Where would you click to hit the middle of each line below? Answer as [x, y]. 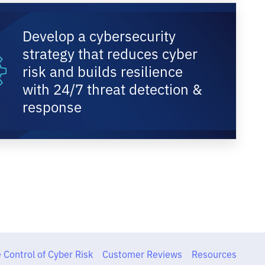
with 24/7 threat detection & [113, 88]
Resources [214, 254]
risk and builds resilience [103, 71]
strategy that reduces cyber [110, 53]
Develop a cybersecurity [99, 35]
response [52, 106]
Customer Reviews [142, 254]
